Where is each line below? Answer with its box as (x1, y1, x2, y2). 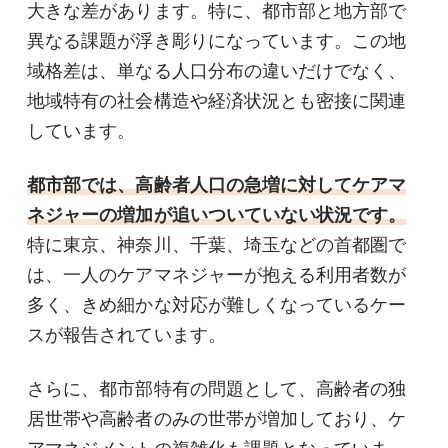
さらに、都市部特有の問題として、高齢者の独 (27, 378, 407, 399)
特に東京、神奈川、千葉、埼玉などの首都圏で (27, 234, 407, 255)
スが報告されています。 (27, 324, 226, 345)
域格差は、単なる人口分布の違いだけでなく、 (27, 60, 407, 81)
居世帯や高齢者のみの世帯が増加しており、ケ (27, 408, 407, 429)
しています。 (27, 120, 136, 141)
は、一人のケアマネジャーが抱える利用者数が (27, 264, 407, 285)
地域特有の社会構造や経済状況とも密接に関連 (27, 90, 407, 111)
